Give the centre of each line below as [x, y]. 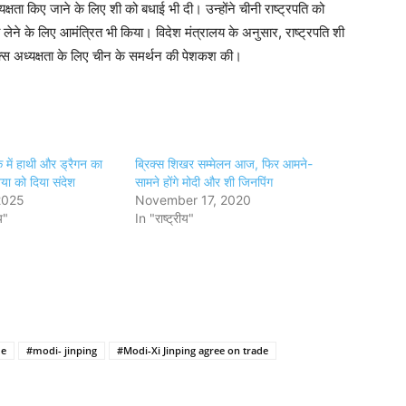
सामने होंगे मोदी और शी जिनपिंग [204, 182]
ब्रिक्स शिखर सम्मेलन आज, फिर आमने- [224, 164]
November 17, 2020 [193, 200]
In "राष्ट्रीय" [165, 218]
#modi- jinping [62, 350]
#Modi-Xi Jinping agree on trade [193, 350]
